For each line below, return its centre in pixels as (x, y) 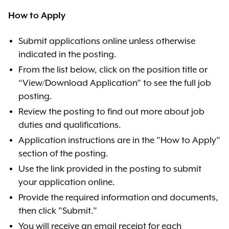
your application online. (67, 182)
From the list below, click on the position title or (113, 70)
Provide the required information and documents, (118, 198)
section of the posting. (63, 154)
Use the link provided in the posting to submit (110, 169)
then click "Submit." (58, 211)
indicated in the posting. (67, 55)
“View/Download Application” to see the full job (115, 83)
